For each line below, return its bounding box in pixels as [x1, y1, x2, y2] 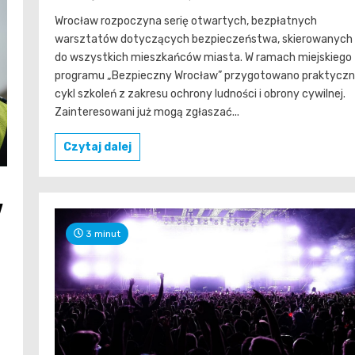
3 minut [83, 227, 120, 239]
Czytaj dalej [63, 139, 132, 154]
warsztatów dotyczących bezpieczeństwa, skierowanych [55, 32, 353, 46]
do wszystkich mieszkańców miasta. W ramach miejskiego [55, 50, 352, 64]
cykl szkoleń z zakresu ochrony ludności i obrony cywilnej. [55, 86, 345, 101]
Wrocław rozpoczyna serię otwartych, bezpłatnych [55, 13, 317, 28]
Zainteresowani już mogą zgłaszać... [55, 105, 239, 119]
